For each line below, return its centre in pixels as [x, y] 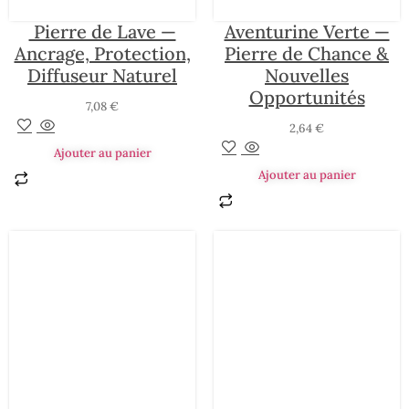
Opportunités [307, 98]
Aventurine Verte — [307, 32]
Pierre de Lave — [102, 32]
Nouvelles [307, 76]
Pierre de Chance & [307, 54]
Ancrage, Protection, [102, 54]
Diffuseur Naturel [102, 76]
